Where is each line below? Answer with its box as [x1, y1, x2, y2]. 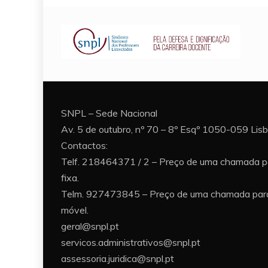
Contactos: [61, 139, 108, 152]
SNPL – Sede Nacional [61, 107, 157, 120]
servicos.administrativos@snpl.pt [61, 236, 200, 249]
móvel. [61, 204, 89, 217]
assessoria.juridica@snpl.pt [61, 252, 174, 265]
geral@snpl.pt [61, 220, 119, 233]
